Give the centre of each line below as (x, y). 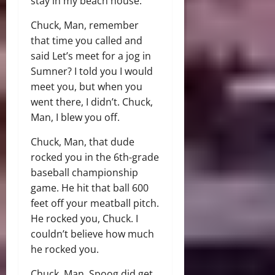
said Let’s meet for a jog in (91, 56)
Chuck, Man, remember (85, 25)
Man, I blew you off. (75, 118)
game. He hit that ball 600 (90, 188)
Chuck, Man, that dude (83, 142)
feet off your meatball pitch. (95, 203)
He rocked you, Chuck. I (84, 219)
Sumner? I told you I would (92, 72)
